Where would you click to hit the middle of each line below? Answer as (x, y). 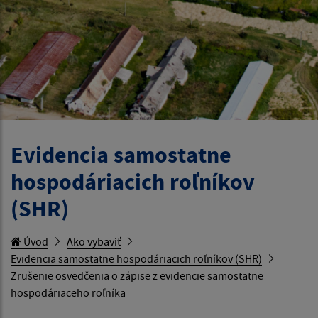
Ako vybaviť (94, 241)
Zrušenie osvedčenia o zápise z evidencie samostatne (137, 275)
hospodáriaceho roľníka (68, 292)
